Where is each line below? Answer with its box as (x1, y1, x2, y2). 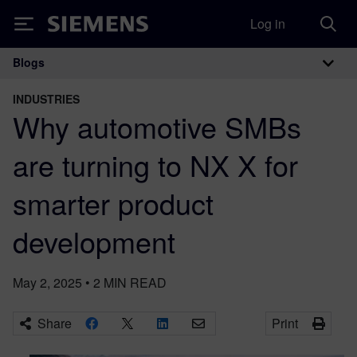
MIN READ (104, 273, 167, 292)
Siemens (48, 18, 100, 35)
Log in (250, 14, 285, 33)
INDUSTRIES (13, 91, 80, 107)
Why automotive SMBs (13, 106, 301, 147)
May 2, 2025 (13, 273, 82, 292)
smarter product (13, 182, 214, 223)
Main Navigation (12, 61, 210, 98)
